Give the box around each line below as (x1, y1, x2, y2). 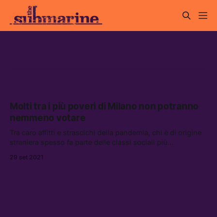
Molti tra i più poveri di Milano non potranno (10, 101, 199, 112)
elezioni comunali (10, 30, 145, 50)
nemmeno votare (10, 112, 86, 124)
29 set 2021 (10, 154, 43, 161)
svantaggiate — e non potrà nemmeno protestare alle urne (10, 148, 204, 156)
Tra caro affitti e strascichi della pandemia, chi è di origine (10, 128, 201, 137)
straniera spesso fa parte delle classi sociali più (10, 138, 168, 147)
